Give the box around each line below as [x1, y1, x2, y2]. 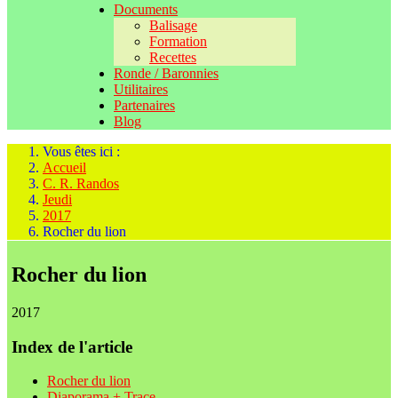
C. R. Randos [43, 176, 119, 191]
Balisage [149, 18, 197, 33]
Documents [114, 2, 178, 17]
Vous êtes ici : [43, 144, 127, 159]
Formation [149, 34, 207, 49]
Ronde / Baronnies [114, 66, 219, 81]
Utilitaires [114, 82, 168, 97]
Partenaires [114, 98, 175, 113]
